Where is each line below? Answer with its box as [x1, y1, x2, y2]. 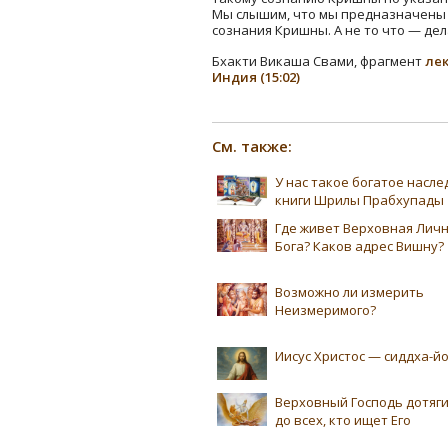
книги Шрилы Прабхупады [275, 191, 444, 210]
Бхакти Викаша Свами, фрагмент [212, 51, 425, 70]
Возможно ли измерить [275, 283, 424, 302]
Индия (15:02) [212, 67, 300, 86]
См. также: [212, 135, 292, 156]
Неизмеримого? [275, 301, 376, 320]
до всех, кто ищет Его [275, 411, 411, 430]
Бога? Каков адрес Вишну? [275, 237, 444, 256]
